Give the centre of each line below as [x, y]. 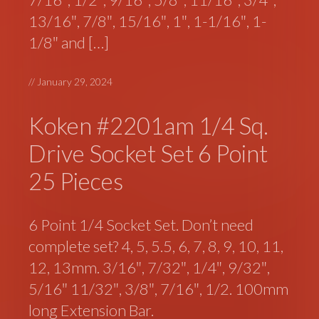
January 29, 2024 [75, 81]
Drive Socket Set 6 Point [148, 153]
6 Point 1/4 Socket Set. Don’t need [141, 225]
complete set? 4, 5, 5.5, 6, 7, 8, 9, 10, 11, [156, 246]
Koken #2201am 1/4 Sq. [149, 125]
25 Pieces [76, 181]
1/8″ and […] [69, 42]
